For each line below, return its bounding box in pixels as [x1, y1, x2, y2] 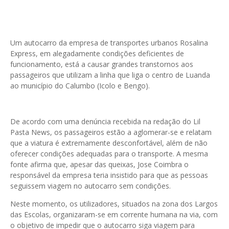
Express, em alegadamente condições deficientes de [10, 49, 184, 59]
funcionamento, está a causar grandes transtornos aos [10, 59, 193, 70]
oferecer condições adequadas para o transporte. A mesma [10, 149, 208, 159]
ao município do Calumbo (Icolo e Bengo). [10, 81, 150, 91]
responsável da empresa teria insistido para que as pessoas [10, 170, 208, 180]
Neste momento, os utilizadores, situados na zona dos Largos [10, 199, 218, 209]
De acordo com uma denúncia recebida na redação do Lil [10, 117, 200, 127]
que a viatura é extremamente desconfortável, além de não [10, 138, 208, 148]
